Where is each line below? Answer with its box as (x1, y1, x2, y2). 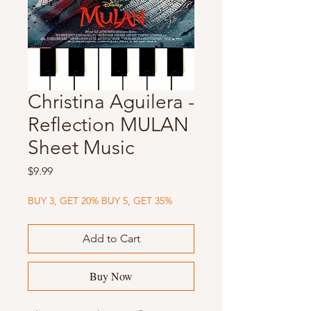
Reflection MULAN (28, 113, 189, 137)
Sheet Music (28, 136, 134, 160)
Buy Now (90, 269, 133, 284)
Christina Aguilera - (28, 90, 194, 114)
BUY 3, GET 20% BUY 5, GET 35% (28, 194, 172, 208)
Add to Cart (82, 232, 140, 246)
